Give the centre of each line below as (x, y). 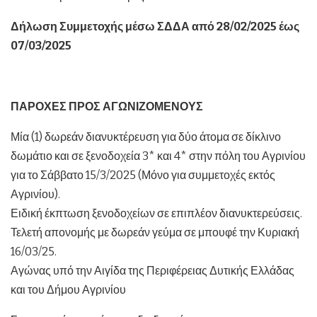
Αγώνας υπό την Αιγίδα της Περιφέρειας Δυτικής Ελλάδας (152, 271)
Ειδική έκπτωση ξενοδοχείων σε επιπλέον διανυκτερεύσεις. (156, 214)
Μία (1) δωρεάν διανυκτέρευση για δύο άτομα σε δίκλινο (146, 137)
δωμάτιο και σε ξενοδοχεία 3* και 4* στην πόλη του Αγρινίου (158, 156)
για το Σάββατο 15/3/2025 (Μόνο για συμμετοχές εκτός (143, 175)
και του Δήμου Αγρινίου (68, 290)
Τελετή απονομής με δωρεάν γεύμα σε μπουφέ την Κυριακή (155, 233)
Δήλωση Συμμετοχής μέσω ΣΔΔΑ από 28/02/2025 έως (155, 27)
